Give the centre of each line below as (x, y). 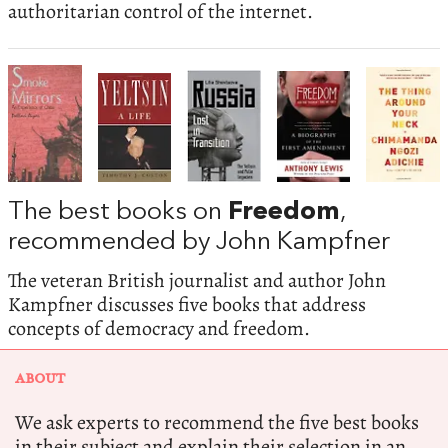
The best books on (118, 213)
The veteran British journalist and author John (197, 280)
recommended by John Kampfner (199, 243)
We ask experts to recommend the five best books (217, 422)
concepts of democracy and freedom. (159, 328)
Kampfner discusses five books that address (187, 304)
